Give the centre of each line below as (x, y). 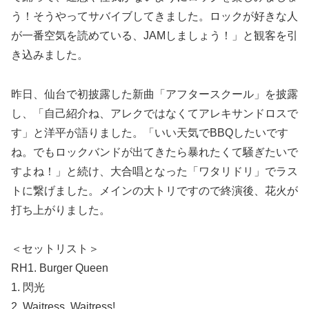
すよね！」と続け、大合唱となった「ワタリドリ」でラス (154, 171)
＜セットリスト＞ (55, 249)
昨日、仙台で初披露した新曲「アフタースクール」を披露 (154, 94)
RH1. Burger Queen (60, 268)
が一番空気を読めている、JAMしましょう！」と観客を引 (154, 35)
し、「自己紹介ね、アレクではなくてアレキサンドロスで (154, 113)
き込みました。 (50, 54)
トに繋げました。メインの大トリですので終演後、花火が (154, 190)
